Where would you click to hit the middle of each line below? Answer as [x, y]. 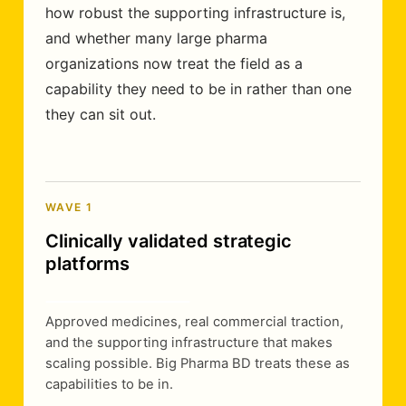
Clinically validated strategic [169, 241]
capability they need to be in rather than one [198, 89]
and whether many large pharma [156, 38]
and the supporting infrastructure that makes [189, 343]
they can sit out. [101, 114]
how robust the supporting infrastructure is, [195, 13]
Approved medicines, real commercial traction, [194, 322]
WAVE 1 [69, 207]
